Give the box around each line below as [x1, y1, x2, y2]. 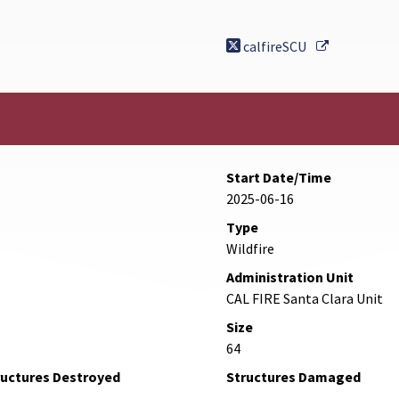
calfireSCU [240, 37, 309, 56]
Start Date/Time [226, 168, 331, 187]
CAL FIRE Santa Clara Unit [226, 289, 383, 308]
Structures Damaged [226, 368, 361, 387]
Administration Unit [226, 268, 354, 287]
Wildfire [226, 240, 274, 258]
